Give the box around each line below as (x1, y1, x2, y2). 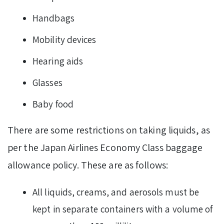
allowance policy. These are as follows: (7, 158, 168, 172)
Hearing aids (32, 55, 83, 67)
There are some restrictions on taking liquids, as (7, 123, 210, 137)
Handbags (32, 12, 74, 24)
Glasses (32, 76, 62, 89)
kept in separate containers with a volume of (32, 203, 213, 215)
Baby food (32, 98, 73, 110)
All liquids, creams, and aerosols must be (32, 186, 199, 198)
